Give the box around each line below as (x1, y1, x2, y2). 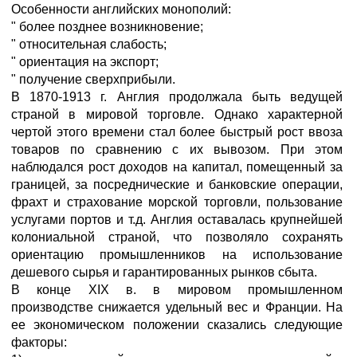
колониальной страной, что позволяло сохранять (11, 230, 343, 244)
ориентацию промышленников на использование (11, 248, 343, 261)
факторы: (11, 335, 67, 349)
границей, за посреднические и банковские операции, (11, 178, 343, 191)
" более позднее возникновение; (11, 20, 203, 33)
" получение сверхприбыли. (11, 73, 175, 86)
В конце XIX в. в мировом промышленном (11, 283, 343, 296)
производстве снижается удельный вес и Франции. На (11, 300, 343, 314)
